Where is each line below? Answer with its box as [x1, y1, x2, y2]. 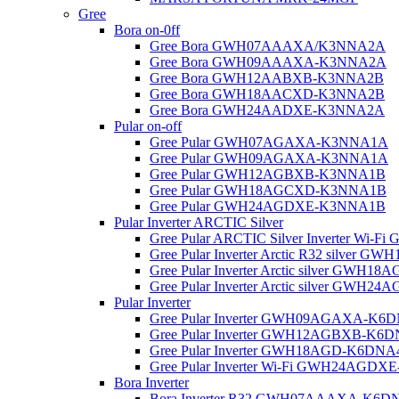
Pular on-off [114, 118, 182, 134]
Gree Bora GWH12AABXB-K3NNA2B [150, 70, 384, 86]
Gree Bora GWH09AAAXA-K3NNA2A [150, 54, 387, 70]
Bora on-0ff [114, 22, 180, 38]
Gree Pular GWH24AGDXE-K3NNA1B [150, 199, 386, 215]
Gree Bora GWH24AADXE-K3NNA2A [150, 102, 385, 118]
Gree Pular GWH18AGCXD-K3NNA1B [150, 183, 387, 199]
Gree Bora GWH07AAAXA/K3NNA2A [150, 38, 386, 54]
